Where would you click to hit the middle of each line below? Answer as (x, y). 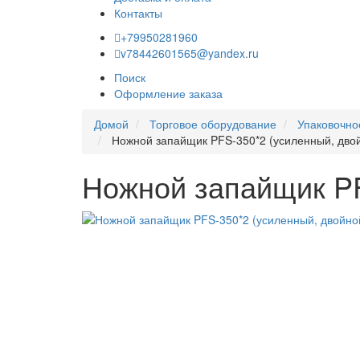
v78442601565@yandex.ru (190, 53)
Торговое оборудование (213, 124)
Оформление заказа (168, 93)
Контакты (138, 13)
